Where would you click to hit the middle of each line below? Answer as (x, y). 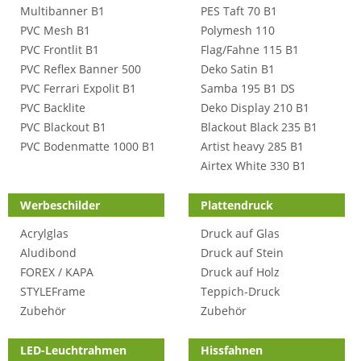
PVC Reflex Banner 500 (81, 69)
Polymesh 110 (238, 30)
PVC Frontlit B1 (60, 50)
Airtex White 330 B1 (253, 166)
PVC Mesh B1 (55, 30)
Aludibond (48, 253)
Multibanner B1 (62, 11)
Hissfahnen (232, 350)
